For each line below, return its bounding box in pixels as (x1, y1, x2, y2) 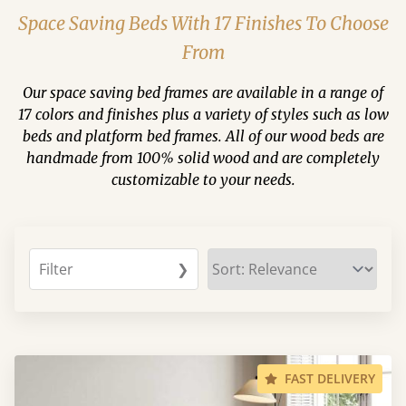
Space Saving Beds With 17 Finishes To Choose (17, 12, 389, 34)
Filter (39, 259, 73, 279)
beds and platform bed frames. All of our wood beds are (22, 127, 384, 145)
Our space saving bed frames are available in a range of (23, 83, 383, 101)
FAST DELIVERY (285, 370, 375, 387)
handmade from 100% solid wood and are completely (26, 149, 380, 167)
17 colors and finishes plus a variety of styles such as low (17, 105, 389, 123)
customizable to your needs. (111, 170, 295, 188)
